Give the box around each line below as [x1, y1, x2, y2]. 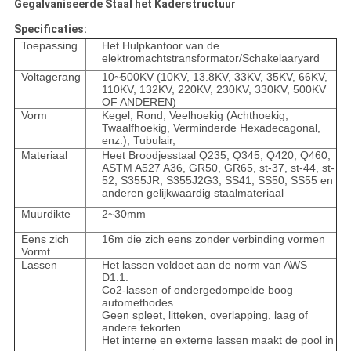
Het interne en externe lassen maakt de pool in [101, 334, 334, 347]
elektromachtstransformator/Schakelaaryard [101, 52, 320, 65]
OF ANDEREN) [101, 96, 176, 109]
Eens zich [20, 233, 69, 246]
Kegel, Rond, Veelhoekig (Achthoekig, [101, 109, 288, 122]
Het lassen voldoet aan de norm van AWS [101, 259, 307, 272]
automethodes [101, 296, 173, 309]
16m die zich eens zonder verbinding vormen [101, 233, 325, 246]
